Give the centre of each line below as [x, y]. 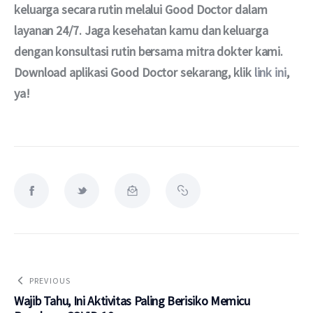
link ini [270, 72]
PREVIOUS [50, 281]
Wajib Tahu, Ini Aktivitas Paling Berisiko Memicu [132, 301]
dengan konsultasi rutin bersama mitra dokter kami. [150, 51]
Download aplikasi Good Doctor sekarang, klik [134, 72]
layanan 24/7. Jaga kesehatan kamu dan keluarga [143, 30]
